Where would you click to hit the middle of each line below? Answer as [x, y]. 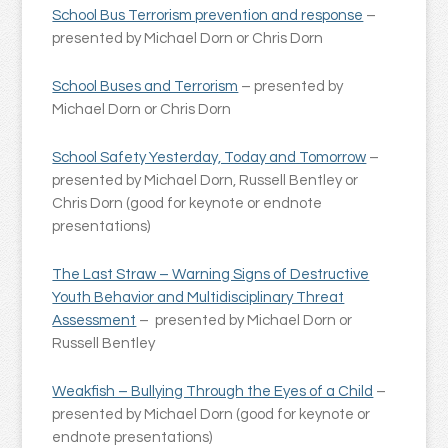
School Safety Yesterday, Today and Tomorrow [209, 158]
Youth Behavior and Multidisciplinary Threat [198, 298]
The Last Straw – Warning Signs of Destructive [211, 275]
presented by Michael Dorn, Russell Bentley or [205, 181]
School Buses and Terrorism [145, 87]
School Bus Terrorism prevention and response [208, 16]
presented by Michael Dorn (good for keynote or [211, 415]
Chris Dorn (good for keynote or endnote [187, 204]
